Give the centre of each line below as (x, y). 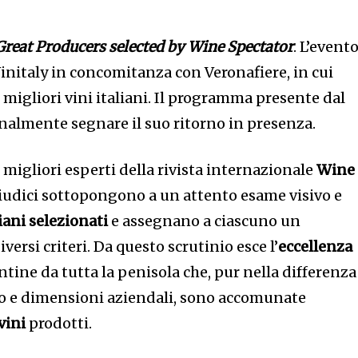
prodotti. (59, 324)
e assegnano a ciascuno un (205, 221)
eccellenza (316, 247)
